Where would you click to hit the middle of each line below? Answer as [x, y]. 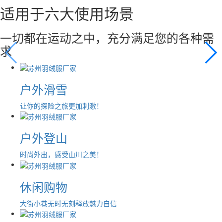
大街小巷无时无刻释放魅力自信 [68, 203]
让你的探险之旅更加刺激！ [61, 105]
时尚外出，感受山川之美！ [61, 154]
